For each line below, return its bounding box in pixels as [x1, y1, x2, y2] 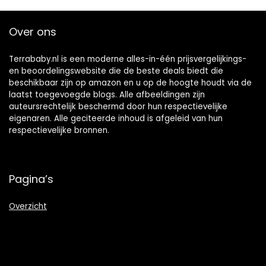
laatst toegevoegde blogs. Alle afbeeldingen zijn [9, 89, 205, 101]
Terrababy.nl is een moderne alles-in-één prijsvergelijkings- [9, 53, 246, 65]
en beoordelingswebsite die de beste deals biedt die [9, 65, 223, 77]
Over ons [9, 24, 56, 40]
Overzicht [9, 201, 47, 213]
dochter [144, 24, 183, 39]
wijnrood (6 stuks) [23, 36, 107, 50]
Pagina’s [9, 172, 53, 187]
